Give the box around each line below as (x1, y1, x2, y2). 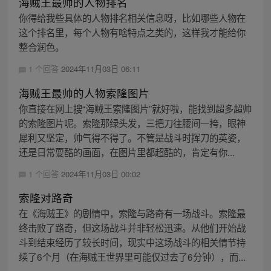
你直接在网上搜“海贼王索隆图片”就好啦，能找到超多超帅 (18, 101, 252, 115)
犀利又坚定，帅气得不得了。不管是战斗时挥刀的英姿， (18, 130, 246, 144)
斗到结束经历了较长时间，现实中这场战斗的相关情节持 (18, 235, 246, 249)
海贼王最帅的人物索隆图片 (18, 85, 149, 100)
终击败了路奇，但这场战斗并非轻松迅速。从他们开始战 (18, 220, 246, 234)
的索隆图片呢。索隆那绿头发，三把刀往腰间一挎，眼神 (18, 116, 246, 129)
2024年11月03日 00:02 (60, 168, 140, 180)
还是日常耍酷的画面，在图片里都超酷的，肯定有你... (18, 145, 235, 158)
